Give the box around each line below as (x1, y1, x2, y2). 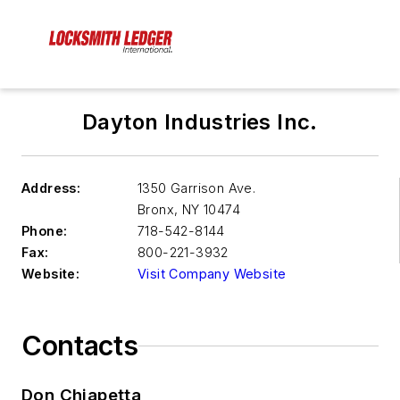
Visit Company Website (137, 266, 287, 282)
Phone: (21, 223, 68, 239)
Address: (21, 180, 81, 196)
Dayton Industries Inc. (82, 109, 318, 136)
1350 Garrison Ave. (137, 180, 256, 196)
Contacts (21, 329, 138, 362)
